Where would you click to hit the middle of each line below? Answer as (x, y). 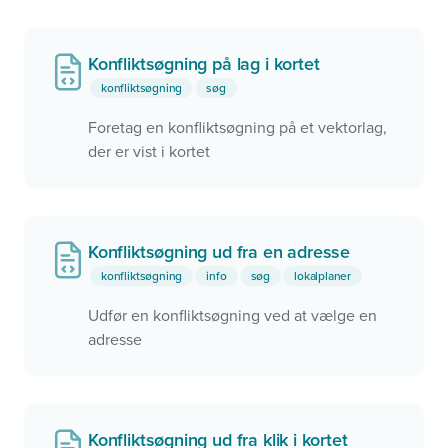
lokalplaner (323, 275)
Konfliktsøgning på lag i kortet (204, 64)
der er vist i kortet (149, 152)
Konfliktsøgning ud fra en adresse (219, 252)
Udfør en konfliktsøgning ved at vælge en (232, 316)
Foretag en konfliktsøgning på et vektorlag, (237, 128)
